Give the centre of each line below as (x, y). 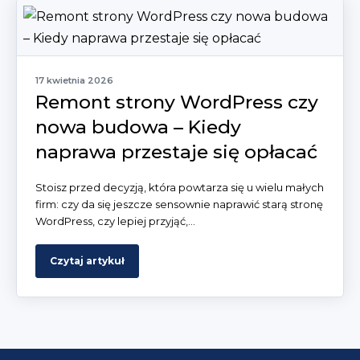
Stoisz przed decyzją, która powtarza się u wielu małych (180, 187)
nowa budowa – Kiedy (138, 127)
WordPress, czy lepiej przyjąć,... (115, 221)
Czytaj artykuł (87, 260)
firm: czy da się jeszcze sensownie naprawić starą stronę (179, 204)
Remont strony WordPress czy (177, 102)
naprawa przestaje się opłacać (176, 151)
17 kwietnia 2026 (74, 80)
